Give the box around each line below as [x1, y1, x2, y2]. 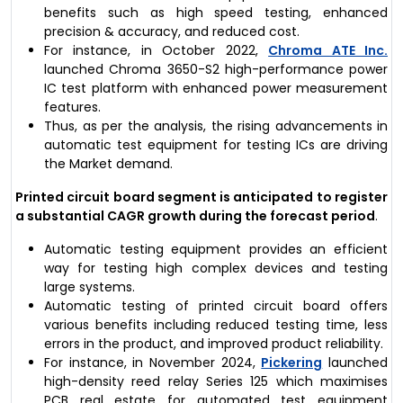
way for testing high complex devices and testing [44, 258, 388, 277]
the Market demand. [44, 154, 173, 173]
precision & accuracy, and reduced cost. [44, 22, 300, 40]
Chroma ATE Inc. [268, 40, 389, 59]
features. [44, 97, 101, 116]
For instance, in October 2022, [44, 40, 269, 59]
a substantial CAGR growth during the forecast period [15, 206, 375, 225]
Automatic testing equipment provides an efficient [44, 239, 388, 258]
